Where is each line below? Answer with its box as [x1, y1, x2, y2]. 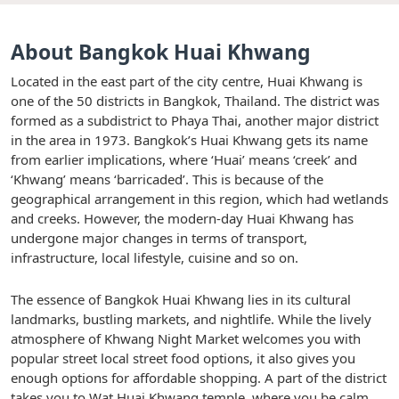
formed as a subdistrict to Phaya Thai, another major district [11, 110, 379, 129]
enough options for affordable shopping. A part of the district [11, 368, 387, 387]
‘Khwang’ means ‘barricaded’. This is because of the [11, 169, 323, 188]
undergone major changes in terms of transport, [11, 228, 307, 247]
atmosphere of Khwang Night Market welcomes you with [11, 329, 361, 347]
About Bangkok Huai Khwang [11, 37, 311, 66]
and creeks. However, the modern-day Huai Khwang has [11, 208, 354, 227]
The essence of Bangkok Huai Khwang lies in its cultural [11, 289, 351, 308]
